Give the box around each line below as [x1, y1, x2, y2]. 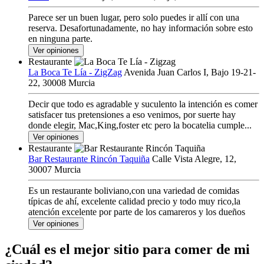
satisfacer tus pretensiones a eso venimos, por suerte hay [28, 110, 236, 120]
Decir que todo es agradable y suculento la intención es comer [28, 99, 258, 110]
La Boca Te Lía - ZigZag [28, 67, 122, 78]
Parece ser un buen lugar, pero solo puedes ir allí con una [28, 12, 239, 23]
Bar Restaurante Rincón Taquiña [28, 154, 150, 164]
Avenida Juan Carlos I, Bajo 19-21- [124, 67, 256, 78]
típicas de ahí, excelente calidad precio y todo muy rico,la [28, 196, 240, 207]
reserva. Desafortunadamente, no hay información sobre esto [28, 23, 253, 34]
